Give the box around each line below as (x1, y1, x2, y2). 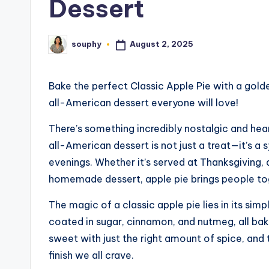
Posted (48, 43, 79, 53)
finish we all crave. (49, 249, 134, 261)
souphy (71, 39, 101, 49)
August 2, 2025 (129, 39, 193, 49)
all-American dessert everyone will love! (49, 96, 238, 109)
